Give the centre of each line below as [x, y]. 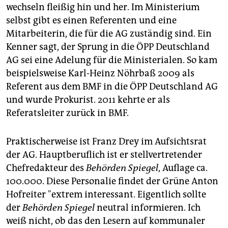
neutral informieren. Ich [148, 207]
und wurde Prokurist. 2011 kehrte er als [88, 99]
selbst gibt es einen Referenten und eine [91, 20]
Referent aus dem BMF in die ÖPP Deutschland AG [112, 86]
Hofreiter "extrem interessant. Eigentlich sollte [106, 194]
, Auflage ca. [183, 168]
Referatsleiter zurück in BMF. [67, 113]
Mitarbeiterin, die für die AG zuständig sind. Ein [109, 33]
